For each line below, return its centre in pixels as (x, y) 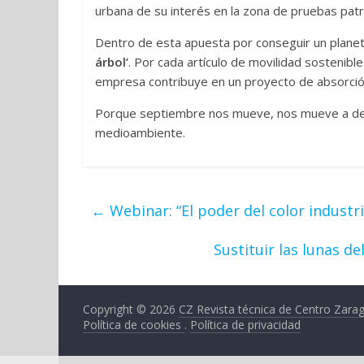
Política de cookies (134, 325)
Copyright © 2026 (131, 309)
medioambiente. (140, 132)
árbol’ (112, 62)
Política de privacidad (245, 325)
